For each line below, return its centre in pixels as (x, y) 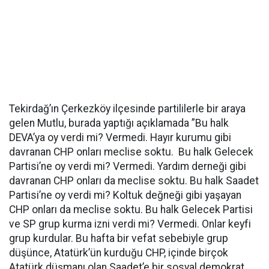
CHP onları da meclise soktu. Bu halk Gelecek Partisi (131, 210)
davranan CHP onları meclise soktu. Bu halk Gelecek (131, 152)
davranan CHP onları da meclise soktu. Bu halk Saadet (134, 181)
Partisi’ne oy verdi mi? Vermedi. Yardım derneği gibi (128, 166)
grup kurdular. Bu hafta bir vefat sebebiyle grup (119, 238)
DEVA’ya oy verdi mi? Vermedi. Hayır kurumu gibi (120, 138)
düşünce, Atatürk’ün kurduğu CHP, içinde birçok (119, 253)
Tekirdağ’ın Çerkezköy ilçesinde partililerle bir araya (127, 109)
